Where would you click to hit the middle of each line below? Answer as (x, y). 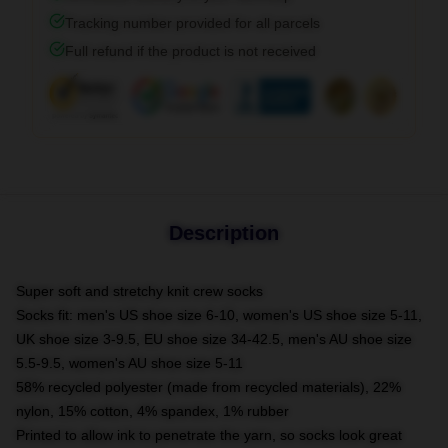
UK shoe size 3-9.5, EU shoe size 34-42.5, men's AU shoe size (214, 339)
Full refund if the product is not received (190, 51)
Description (224, 233)
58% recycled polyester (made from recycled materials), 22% (208, 387)
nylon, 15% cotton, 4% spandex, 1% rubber (152, 411)
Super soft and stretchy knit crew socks (139, 291)
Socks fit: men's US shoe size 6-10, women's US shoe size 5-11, (219, 315)
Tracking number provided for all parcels (192, 23)
